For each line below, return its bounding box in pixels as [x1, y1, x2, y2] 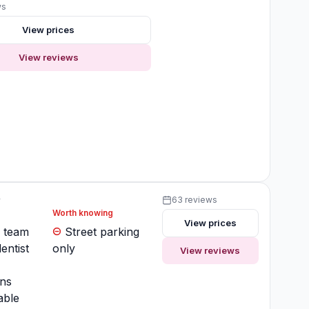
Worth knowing [52, 208, 114, 219]
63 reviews [171, 195, 217, 206]
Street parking [61, 225, 140, 239]
